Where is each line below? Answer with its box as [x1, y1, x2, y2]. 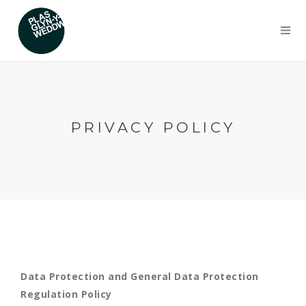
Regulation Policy [20, 288, 112, 301]
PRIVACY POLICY [70, 119, 236, 136]
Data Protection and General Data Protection [20, 270, 259, 283]
